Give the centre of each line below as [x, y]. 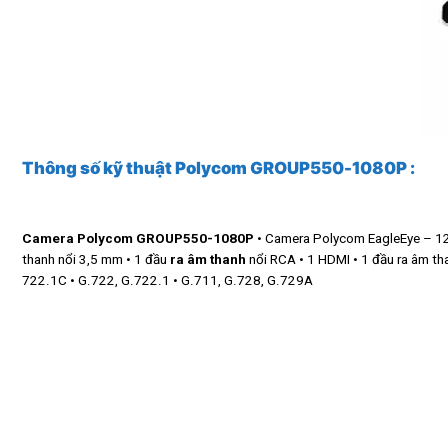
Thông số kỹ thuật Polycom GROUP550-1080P [216, 167]
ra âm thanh [208, 259]
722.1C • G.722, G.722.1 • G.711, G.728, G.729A [167, 280]
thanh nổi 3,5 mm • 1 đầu [96, 259]
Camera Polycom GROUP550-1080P [138, 238]
